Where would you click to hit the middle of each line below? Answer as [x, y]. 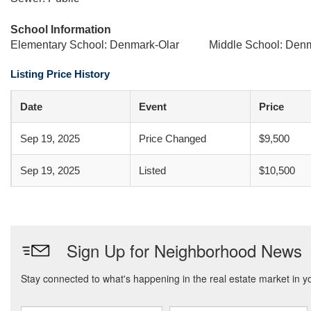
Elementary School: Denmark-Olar [95, 45]
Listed [152, 170]
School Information [61, 30]
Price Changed [173, 138]
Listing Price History [60, 74]
